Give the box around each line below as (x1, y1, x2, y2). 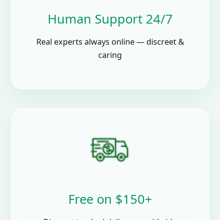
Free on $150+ (68, 191, 152, 208)
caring (98, 50, 122, 61)
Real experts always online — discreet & (36, 36, 184, 48)
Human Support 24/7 (47, 10, 173, 28)
